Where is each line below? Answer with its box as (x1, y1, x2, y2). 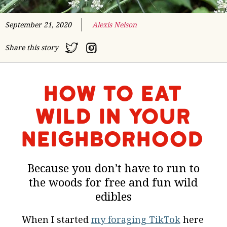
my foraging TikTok (91, 213, 180, 225)
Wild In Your (35, 104, 192, 129)
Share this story (5, 42, 58, 52)
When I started (21, 213, 91, 225)
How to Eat (44, 82, 183, 106)
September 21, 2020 (5, 20, 71, 30)
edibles (95, 188, 132, 204)
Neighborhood (22, 127, 205, 152)
